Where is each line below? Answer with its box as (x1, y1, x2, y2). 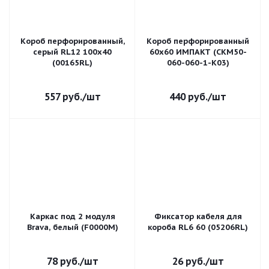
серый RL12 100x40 (33, 47, 112, 57)
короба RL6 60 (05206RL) (148, 222, 248, 232)
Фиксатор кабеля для (154, 211, 242, 222)
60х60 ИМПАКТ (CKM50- (149, 47, 247, 57)
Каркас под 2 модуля (29, 211, 115, 222)
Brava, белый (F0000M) (26, 222, 118, 232)
